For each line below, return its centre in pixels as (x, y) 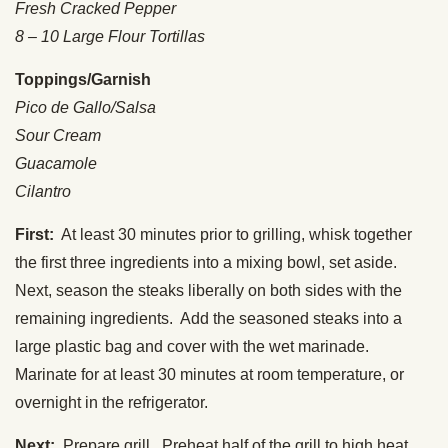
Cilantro (43, 192)
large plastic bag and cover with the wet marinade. (194, 347)
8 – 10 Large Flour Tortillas (110, 37)
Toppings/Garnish (83, 80)
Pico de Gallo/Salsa (85, 108)
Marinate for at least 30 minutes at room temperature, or (209, 375)
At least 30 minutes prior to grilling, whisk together (233, 235)
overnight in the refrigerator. (111, 403)
